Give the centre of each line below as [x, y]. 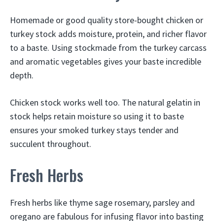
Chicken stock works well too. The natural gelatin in [105, 102]
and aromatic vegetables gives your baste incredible [106, 61]
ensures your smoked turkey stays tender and [94, 130]
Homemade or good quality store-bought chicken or [107, 20]
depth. [22, 75]
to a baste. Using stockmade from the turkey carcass [108, 48]
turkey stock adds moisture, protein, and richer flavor [108, 34]
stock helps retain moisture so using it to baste [97, 116]
